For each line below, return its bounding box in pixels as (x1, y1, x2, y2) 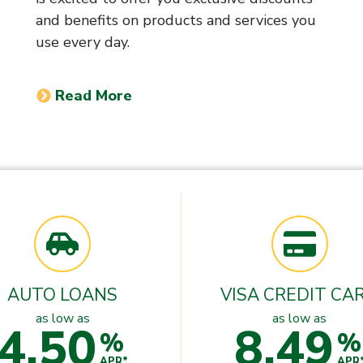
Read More (55, 85, 133, 105)
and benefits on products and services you (36, 10, 316, 30)
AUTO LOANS (7, 283, 118, 306)
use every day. (36, 32, 130, 52)
